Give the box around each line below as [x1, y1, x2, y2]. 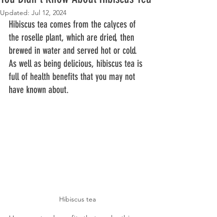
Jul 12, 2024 [31, 8, 66, 17]
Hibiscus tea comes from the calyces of [9, 18, 138, 31]
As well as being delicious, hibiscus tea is [9, 58, 145, 70]
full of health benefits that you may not [9, 71, 138, 83]
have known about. [9, 84, 71, 96]
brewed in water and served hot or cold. [9, 45, 139, 57]
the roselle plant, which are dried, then [9, 31, 137, 44]
